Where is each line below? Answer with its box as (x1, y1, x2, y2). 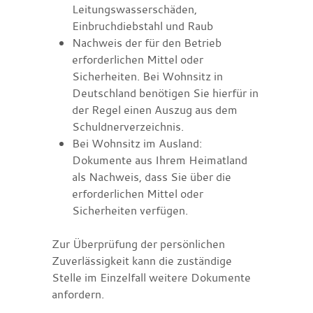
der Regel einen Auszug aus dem (71, 101, 238, 117)
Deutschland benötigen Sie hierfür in (71, 85, 259, 101)
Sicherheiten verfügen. (71, 202, 188, 218)
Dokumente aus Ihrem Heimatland (71, 152, 247, 168)
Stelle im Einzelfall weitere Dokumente (52, 269, 251, 285)
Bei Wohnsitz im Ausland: (71, 135, 202, 151)
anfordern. (52, 286, 104, 302)
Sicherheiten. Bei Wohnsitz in (71, 68, 223, 84)
